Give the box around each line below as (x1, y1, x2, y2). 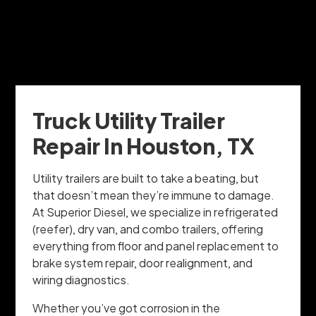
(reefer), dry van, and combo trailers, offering (32, 221, 264, 237)
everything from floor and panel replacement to (32, 238, 279, 254)
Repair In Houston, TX (32, 132, 255, 160)
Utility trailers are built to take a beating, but (32, 171, 260, 186)
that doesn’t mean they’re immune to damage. (32, 188, 275, 203)
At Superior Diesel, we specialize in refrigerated (32, 205, 279, 220)
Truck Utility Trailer (32, 107, 226, 135)
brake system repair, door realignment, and (32, 255, 253, 271)
